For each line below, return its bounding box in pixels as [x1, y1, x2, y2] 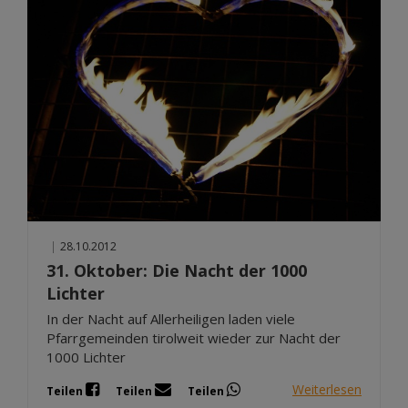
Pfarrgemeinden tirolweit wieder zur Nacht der [46, 328, 341, 347]
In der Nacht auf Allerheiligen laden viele [46, 309, 295, 328]
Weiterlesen [292, 381, 362, 399]
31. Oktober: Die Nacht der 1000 [46, 259, 307, 281]
